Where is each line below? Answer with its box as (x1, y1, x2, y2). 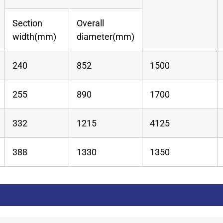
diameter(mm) (77, 31, 135, 42)
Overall (77, 17, 105, 28)
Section (12, 17, 43, 28)
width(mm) (12, 31, 57, 42)
